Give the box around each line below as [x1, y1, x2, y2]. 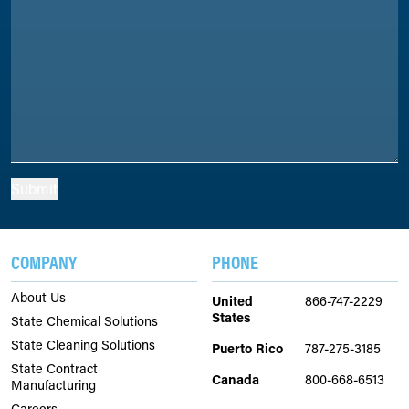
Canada [212, 371, 259, 388]
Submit [11, 179, 58, 198]
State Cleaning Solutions [11, 336, 155, 353]
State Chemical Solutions [11, 312, 158, 330]
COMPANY [11, 250, 77, 274]
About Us [11, 288, 66, 306]
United [212, 292, 253, 309]
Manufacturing [11, 376, 96, 393]
